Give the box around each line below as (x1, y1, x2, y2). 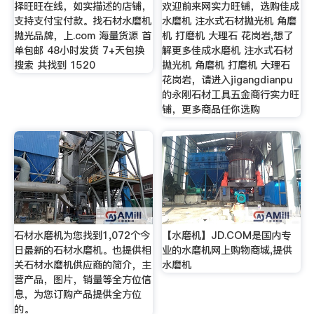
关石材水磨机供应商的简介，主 (13, 258, 151, 273)
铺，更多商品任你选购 (162, 102, 261, 117)
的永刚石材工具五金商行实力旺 (162, 88, 300, 102)
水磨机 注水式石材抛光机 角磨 (162, 14, 297, 29)
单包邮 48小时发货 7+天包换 (13, 43, 144, 58)
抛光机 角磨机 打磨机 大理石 (162, 58, 291, 73)
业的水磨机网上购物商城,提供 (162, 243, 293, 258)
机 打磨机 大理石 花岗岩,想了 (162, 29, 294, 43)
